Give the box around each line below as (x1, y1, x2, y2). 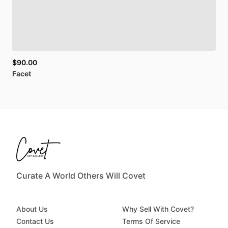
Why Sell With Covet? (122, 205, 194, 214)
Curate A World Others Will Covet (16, 170, 146, 181)
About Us (16, 205, 48, 214)
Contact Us (16, 217, 54, 226)
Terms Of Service (122, 217, 180, 226)
